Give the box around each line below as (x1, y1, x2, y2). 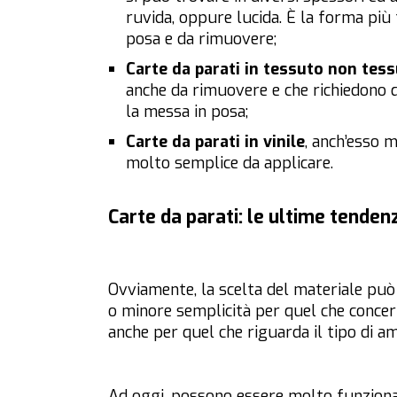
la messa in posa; (126, 101, 248, 123)
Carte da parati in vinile (126, 131, 305, 153)
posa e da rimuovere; (126, 28, 276, 51)
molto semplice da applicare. (126, 152, 333, 175)
